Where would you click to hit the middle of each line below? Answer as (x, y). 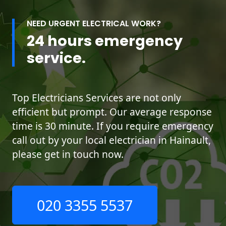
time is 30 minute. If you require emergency (113, 126)
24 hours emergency (105, 41)
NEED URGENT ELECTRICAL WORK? (94, 24)
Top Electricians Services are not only (97, 98)
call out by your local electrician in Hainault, (111, 140)
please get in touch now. (68, 154)
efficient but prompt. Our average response (112, 112)
